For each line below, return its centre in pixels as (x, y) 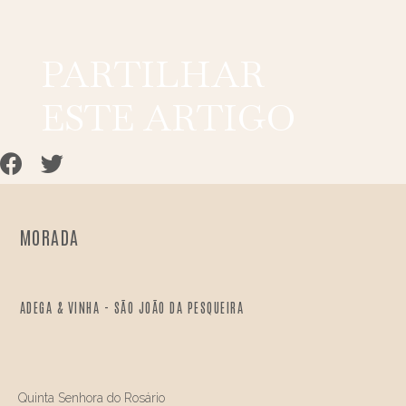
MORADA (49, 237)
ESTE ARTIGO (168, 118)
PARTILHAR (152, 75)
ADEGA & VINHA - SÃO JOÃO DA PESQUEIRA (132, 308)
